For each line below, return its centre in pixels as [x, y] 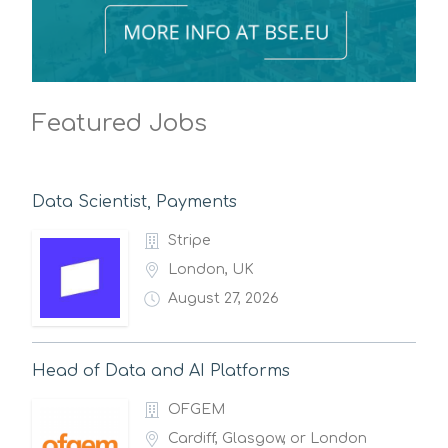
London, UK [211, 269]
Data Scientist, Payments [134, 202]
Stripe [189, 240]
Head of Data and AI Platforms [161, 371]
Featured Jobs [119, 123]
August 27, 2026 [223, 298]
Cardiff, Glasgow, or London [267, 438]
